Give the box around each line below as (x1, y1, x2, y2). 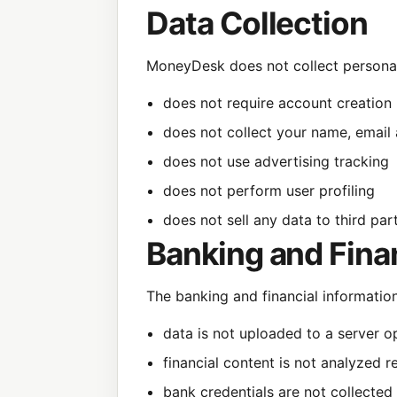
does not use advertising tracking (163, 152, 390, 170)
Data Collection (146, 4, 369, 43)
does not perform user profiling (163, 181, 376, 199)
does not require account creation (163, 93, 393, 112)
